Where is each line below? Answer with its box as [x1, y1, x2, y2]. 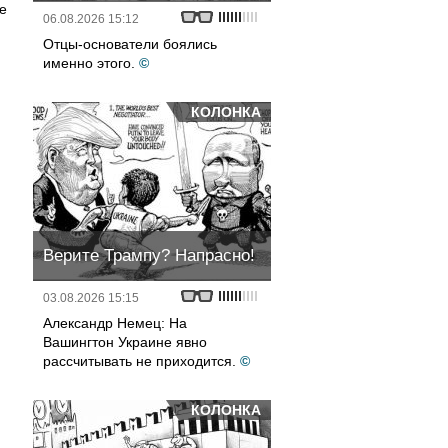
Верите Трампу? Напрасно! [43, 246, 255, 265]
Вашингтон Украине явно [43, 334, 207, 350]
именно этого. [43, 55, 135, 71]
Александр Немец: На [43, 315, 187, 331]
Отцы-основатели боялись [43, 36, 217, 52]
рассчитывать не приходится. [43, 353, 236, 369]
